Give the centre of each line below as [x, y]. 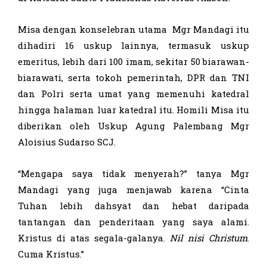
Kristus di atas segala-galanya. [94, 237]
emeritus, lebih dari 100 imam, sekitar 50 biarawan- [133, 61]
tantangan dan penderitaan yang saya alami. [133, 221]
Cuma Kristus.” [51, 254]
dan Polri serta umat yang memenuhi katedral [133, 93]
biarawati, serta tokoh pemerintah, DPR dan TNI [133, 77]
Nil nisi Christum [209, 237]
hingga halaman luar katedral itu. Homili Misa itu [133, 109]
